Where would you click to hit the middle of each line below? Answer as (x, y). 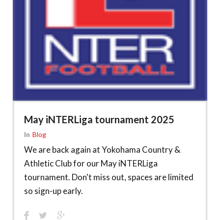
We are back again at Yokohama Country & (102, 149)
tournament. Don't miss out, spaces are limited (109, 177)
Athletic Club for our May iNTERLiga (91, 163)
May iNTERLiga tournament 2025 (99, 119)
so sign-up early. (54, 191)
